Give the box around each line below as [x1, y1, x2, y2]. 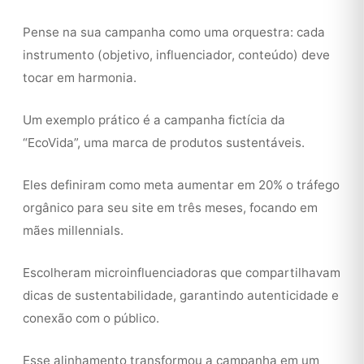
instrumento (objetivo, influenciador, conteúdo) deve [23, 47, 330, 63]
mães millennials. [23, 223, 123, 238]
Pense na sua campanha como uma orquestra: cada [23, 24, 325, 40]
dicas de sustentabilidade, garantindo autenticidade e [23, 288, 339, 303]
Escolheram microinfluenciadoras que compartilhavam [23, 265, 340, 280]
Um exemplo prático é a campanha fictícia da [23, 112, 285, 128]
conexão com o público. [23, 310, 159, 326]
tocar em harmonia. [23, 70, 136, 85]
